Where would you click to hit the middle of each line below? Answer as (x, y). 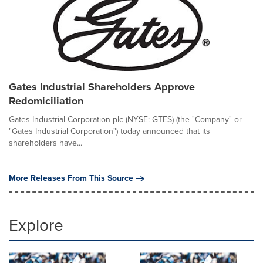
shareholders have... (45, 143)
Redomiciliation (46, 101)
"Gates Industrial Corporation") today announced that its (109, 131)
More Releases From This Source (71, 178)
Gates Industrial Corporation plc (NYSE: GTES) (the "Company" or (125, 119)
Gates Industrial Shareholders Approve (102, 87)
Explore (36, 225)
